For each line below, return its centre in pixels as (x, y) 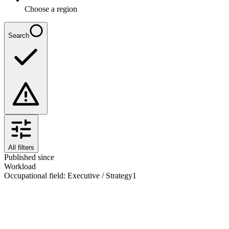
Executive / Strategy (100, 175)
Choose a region (51, 9)
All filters (21, 147)
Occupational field (34, 175)
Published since (29, 157)
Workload (20, 166)
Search (19, 35)
